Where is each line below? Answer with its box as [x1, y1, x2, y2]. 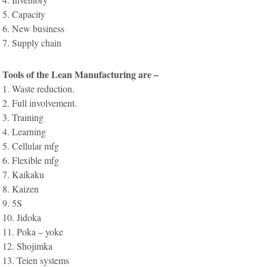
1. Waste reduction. [2, 82, 75, 95]
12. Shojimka [2, 239, 53, 252]
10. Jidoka [2, 210, 42, 223]
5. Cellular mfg [2, 139, 60, 152]
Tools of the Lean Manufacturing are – [2, 67, 159, 81]
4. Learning [2, 125, 46, 138]
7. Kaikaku [2, 167, 45, 181]
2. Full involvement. [2, 96, 77, 109]
